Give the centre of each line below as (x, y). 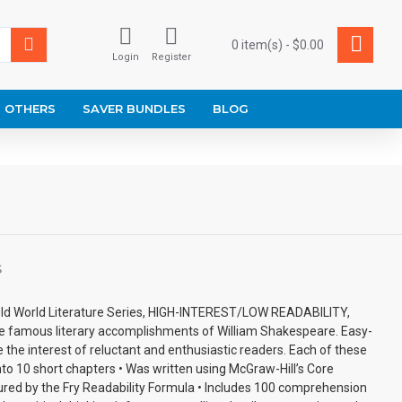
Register (171, 57)
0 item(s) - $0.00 (278, 44)
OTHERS (30, 109)
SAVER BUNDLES (134, 109)
